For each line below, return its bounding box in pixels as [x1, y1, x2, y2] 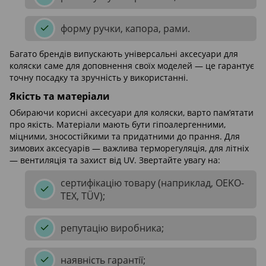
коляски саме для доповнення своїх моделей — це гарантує [9, 60, 254, 72]
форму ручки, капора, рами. [61, 22, 190, 36]
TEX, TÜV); [61, 189, 105, 203]
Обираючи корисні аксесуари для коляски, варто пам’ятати [9, 107, 254, 119]
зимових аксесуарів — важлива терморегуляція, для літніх [9, 142, 249, 154]
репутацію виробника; [61, 221, 164, 235]
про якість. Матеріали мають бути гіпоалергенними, [9, 119, 226, 131]
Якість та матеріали [9, 90, 110, 103]
